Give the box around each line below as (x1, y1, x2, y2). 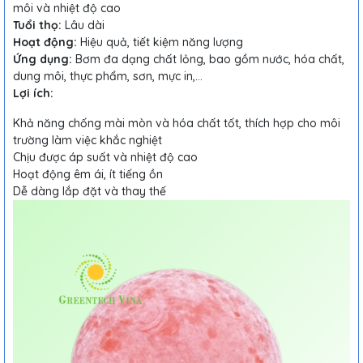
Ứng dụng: (13, 52, 72, 67)
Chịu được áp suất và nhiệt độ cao (13, 150, 198, 165)
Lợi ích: (13, 86, 53, 101)
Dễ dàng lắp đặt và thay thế (13, 184, 166, 199)
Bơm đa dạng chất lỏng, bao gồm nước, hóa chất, (72, 52, 344, 67)
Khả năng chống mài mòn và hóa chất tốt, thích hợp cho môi (13, 116, 340, 131)
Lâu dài (62, 18, 105, 33)
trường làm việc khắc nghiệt (13, 133, 162, 148)
